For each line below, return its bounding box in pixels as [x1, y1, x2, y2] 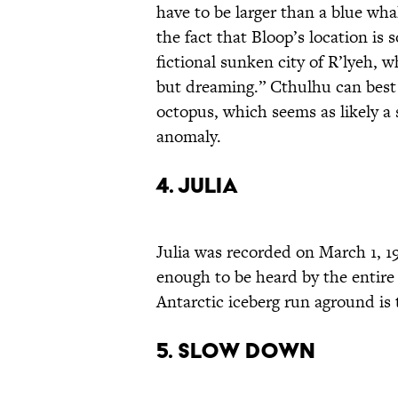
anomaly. [156, 124, 221, 149]
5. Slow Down [156, 338, 315, 364]
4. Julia [156, 172, 238, 199]
